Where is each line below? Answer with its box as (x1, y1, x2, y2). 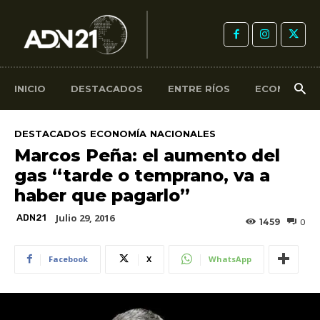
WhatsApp (209, 253, 251, 264)
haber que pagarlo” (14, 184, 190, 206)
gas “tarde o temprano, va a (14, 164, 270, 186)
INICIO (14, 83, 46, 94)
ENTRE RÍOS (168, 83, 230, 94)
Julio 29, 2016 (56, 211, 114, 224)
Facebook (49, 253, 88, 264)
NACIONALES (150, 127, 216, 139)
